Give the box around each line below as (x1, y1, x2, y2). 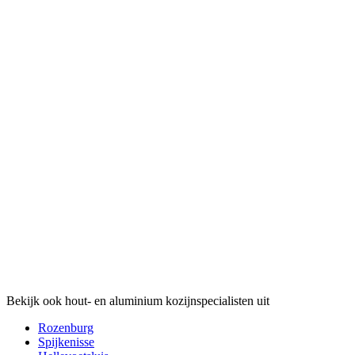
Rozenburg (38, 320, 94, 334)
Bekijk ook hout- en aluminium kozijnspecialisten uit (6, 293, 269, 307)
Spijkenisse (38, 334, 94, 349)
